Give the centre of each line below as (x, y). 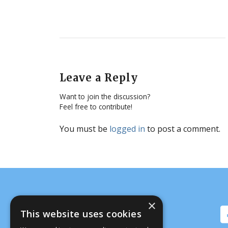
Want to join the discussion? (105, 97)
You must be (85, 129)
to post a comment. (183, 129)
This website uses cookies (81, 214)
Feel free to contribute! (96, 107)
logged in (127, 129)
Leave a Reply (99, 78)
